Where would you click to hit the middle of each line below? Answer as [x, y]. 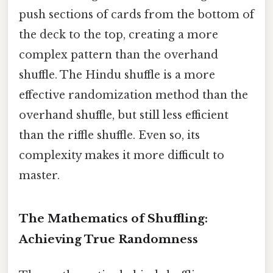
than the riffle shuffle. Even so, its [109, 135]
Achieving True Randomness [108, 239]
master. [39, 175]
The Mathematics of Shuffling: [113, 218]
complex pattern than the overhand [119, 55]
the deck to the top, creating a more [119, 34]
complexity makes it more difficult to [122, 155]
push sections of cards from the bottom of [136, 14]
